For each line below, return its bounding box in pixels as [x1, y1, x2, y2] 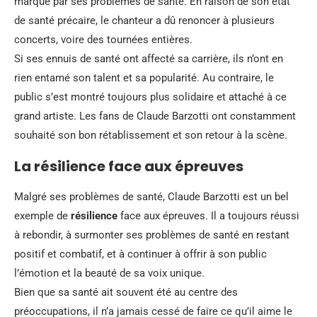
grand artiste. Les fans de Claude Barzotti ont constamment [14, 109, 296, 122]
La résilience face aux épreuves [14, 156, 243, 176]
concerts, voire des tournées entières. [14, 33, 192, 46]
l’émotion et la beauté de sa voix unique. [14, 266, 204, 279]
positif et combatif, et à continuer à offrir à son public [14, 247, 267, 260]
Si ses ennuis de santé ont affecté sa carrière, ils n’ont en [14, 52, 283, 65]
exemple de [14, 209, 71, 222]
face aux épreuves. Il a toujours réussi [117, 209, 299, 222]
